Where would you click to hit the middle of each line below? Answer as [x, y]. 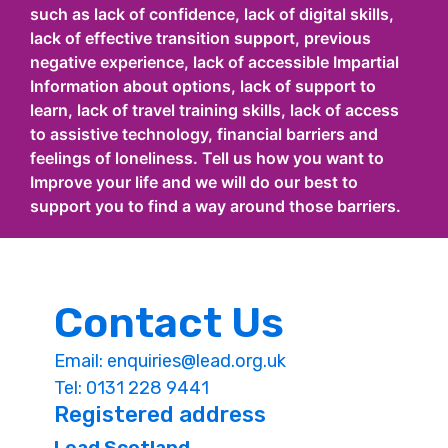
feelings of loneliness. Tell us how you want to [207, 158]
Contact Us [169, 323]
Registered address [160, 414]
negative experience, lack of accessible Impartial [214, 62]
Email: [81, 361]
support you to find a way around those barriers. [215, 206]
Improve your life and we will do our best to [194, 182]
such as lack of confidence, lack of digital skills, [212, 14]
